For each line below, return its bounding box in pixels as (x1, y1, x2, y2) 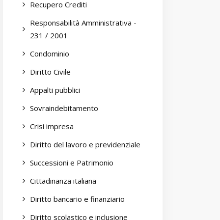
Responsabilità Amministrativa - (30, 18, 137, 27)
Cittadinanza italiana (30, 176, 96, 186)
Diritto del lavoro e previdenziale (30, 139, 140, 149)
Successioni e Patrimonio (30, 158, 113, 167)
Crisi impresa (30, 121, 74, 131)
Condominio (30, 49, 69, 58)
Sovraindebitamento (30, 103, 98, 113)
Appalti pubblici (30, 85, 80, 95)
